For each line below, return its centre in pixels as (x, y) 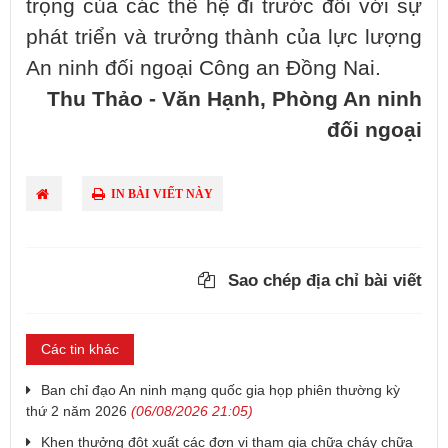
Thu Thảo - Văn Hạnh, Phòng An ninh (234, 98)
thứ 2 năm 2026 (76, 411)
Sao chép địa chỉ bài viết (322, 281)
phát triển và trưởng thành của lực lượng (224, 36)
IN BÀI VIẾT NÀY (160, 194)
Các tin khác (80, 349)
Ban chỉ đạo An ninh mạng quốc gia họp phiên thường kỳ (220, 390)
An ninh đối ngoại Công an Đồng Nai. (203, 67)
